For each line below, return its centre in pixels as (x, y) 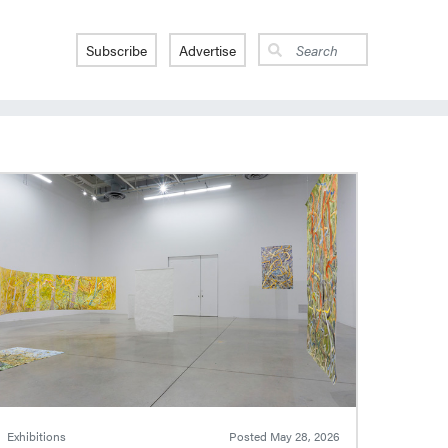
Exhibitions (37, 436)
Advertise (207, 50)
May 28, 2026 (304, 436)
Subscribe (116, 50)
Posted (249, 436)
